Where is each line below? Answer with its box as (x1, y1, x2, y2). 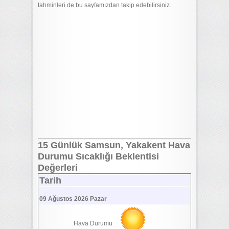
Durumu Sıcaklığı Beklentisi (38, 151, 159, 162)
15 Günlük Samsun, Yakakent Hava (38, 140, 190, 150)
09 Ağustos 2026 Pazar (39, 195, 107, 202)
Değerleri (38, 163, 78, 173)
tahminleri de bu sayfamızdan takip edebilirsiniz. (38, 2, 171, 9)
